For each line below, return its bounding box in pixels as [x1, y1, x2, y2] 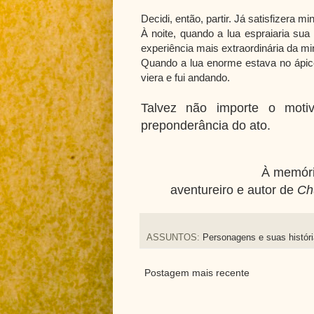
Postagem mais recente [144, 266, 250, 278]
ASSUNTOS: [146, 232, 203, 243]
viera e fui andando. [140, 71, 230, 83]
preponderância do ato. [140, 118, 271, 132]
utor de [254, 182, 297, 197]
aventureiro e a [170, 182, 254, 197]
